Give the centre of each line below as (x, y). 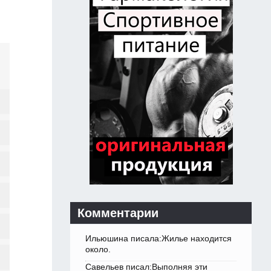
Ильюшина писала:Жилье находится (158, 239)
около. (98, 250)
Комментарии (118, 213)
